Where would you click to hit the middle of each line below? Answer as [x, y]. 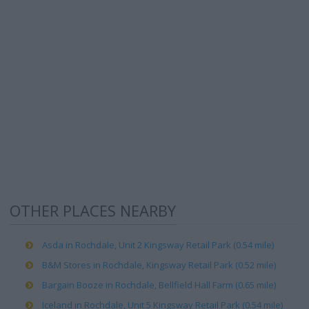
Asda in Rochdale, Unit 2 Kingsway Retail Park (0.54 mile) [158, 245]
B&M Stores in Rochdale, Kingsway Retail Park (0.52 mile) [159, 265]
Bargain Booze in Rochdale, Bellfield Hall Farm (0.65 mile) [159, 285]
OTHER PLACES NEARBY [93, 210]
